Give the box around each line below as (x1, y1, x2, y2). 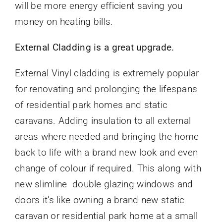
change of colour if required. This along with (14, 163, 201, 174)
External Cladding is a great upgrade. (14, 42, 174, 54)
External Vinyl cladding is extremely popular (14, 67, 199, 79)
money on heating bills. (14, 16, 113, 28)
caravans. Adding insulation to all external (14, 115, 191, 127)
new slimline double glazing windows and (14, 178, 193, 190)
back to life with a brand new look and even (14, 147, 198, 159)
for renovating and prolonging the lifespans (14, 83, 198, 95)
